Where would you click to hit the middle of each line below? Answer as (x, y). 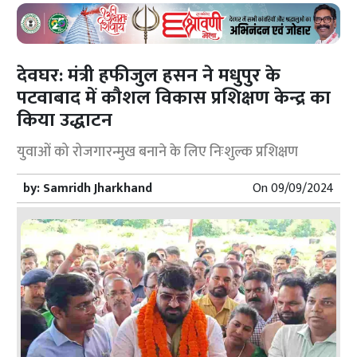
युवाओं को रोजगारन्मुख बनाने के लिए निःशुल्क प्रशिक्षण (158, 152)
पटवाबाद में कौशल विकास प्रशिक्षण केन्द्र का (174, 98)
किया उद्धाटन (67, 120)
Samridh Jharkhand (98, 188)
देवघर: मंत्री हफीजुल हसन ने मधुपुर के (149, 75)
